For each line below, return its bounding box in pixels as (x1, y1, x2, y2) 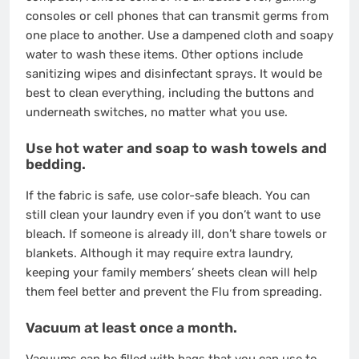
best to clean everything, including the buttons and (26, 86, 314, 100)
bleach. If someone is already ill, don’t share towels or (26, 227, 327, 242)
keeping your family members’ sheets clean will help (26, 265, 317, 280)
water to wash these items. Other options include (26, 47, 303, 62)
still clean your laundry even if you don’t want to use (26, 208, 321, 223)
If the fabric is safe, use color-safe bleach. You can (26, 188, 310, 204)
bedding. (26, 155, 86, 172)
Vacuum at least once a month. (26, 319, 237, 336)
